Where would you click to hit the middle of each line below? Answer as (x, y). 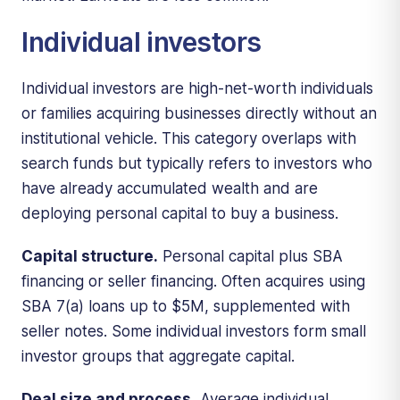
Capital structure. (90, 256)
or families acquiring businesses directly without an (199, 113)
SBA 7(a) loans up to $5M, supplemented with (186, 306)
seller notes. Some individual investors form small (194, 331)
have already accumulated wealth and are (170, 188)
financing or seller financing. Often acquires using (193, 281)
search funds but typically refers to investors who (197, 163)
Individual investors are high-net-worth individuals (197, 88)
